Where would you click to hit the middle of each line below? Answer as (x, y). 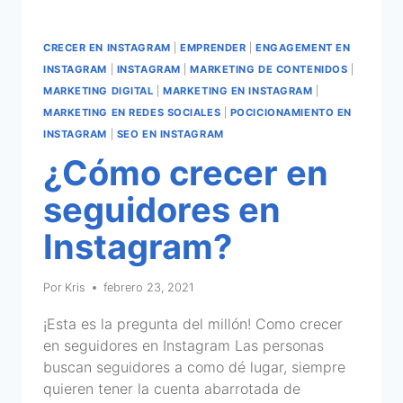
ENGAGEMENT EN (303, 47)
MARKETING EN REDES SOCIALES (132, 112)
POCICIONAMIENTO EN (291, 112)
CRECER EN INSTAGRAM (107, 47)
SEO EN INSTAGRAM (170, 134)
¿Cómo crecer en (186, 172)
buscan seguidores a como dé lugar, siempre (194, 367)
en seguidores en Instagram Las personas (184, 345)
